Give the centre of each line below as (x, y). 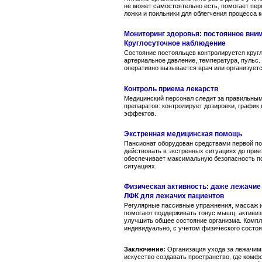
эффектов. (140, 113)
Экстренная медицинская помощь (183, 134)
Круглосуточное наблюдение (175, 44)
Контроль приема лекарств (171, 89)
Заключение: (145, 249)
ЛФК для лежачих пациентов (174, 196)
